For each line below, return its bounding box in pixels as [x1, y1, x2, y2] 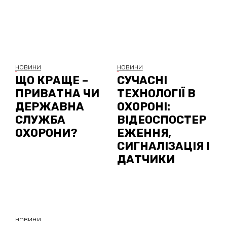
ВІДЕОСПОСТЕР [117, 113, 206, 127]
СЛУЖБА [15, 113, 65, 127]
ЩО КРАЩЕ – [15, 74, 88, 87]
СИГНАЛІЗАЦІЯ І [117, 140, 210, 153]
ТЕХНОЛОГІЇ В [117, 87, 196, 100]
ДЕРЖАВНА [15, 100, 84, 113]
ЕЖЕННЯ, [117, 127, 171, 140]
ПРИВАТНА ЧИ [15, 87, 99, 100]
